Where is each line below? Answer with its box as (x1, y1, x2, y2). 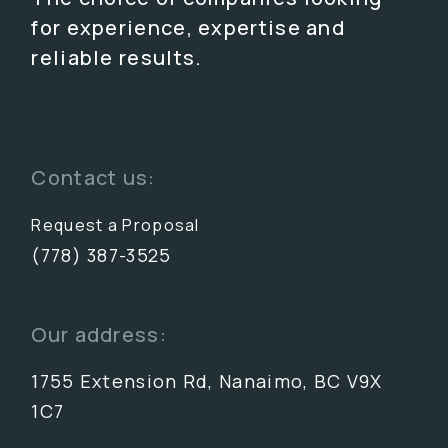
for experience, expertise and (31, 14, 346, 42)
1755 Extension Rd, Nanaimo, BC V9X (31, 369, 383, 394)
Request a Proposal (31, 214, 200, 237)
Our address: (31, 321, 167, 349)
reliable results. (31, 44, 203, 72)
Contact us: (31, 164, 156, 192)
